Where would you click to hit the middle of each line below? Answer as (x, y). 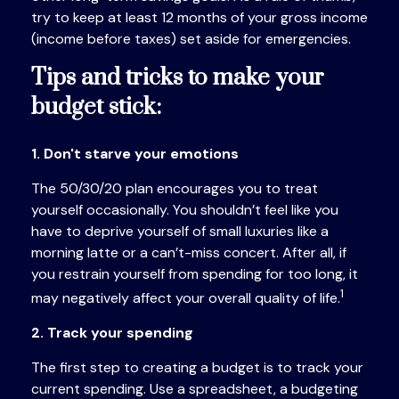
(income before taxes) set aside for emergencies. (191, 39)
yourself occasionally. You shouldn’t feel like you (185, 210)
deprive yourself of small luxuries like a (205, 231)
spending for (243, 274)
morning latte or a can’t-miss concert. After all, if (189, 252)
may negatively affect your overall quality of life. (186, 298)
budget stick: (96, 107)
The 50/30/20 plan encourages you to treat (175, 188)
